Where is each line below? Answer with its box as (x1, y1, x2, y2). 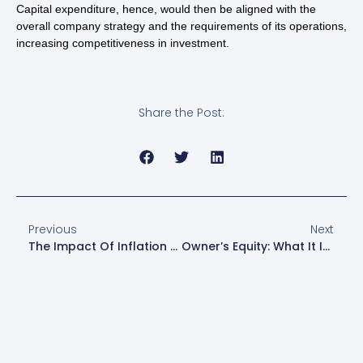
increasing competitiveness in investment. (16, 36, 229, 49)
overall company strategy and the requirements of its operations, (16, 19, 347, 32)
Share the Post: (139, 105, 224, 122)
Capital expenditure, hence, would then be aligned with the (16, 2, 316, 15)
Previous (28, 220, 77, 237)
